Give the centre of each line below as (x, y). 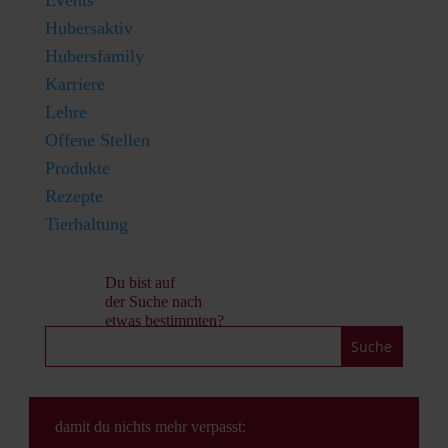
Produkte (77, 168)
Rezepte (73, 196)
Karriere (74, 84)
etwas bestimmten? (164, 320)
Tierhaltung (86, 224)
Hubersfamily (94, 56)
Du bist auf (139, 282)
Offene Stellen (97, 140)
